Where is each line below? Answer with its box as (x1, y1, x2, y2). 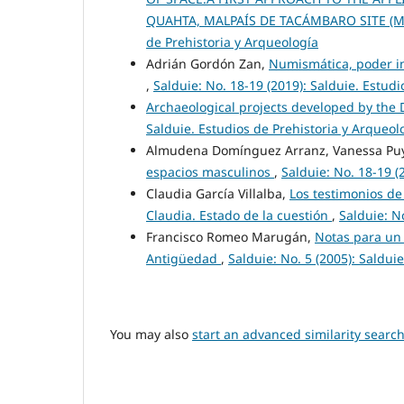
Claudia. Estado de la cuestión (146, 206, 332, 224)
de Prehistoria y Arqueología (146, 32, 318, 50)
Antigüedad (146, 249, 221, 267)
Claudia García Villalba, (146, 184, 289, 202)
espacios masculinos (146, 162, 274, 180)
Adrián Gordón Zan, (146, 54, 269, 72)
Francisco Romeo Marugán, (146, 227, 315, 245)
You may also (110, 325, 192, 343)
